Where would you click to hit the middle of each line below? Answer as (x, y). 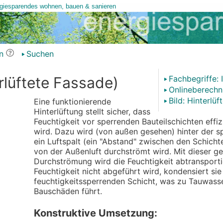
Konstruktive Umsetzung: (95, 213)
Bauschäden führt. (68, 191)
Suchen (40, 54)
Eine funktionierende (72, 102)
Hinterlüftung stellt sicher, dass (92, 111)
